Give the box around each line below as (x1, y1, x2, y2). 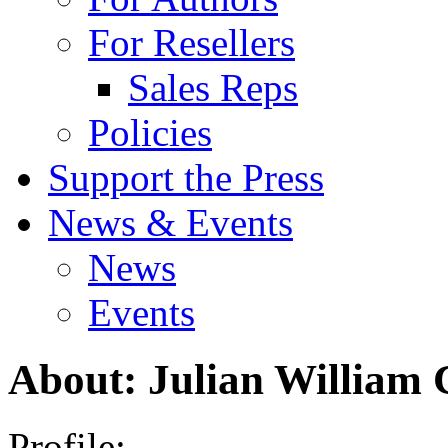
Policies (88, 111, 212, 154)
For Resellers (88, 21, 295, 64)
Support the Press (48, 156, 324, 199)
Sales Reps (128, 66, 298, 109)
